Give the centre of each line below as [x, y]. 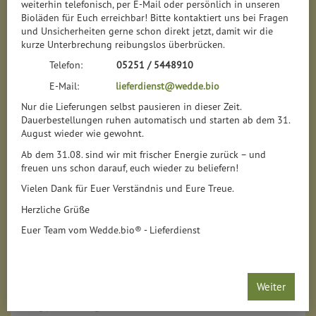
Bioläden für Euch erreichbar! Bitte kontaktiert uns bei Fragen [155, 17]
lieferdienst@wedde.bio [168, 86]
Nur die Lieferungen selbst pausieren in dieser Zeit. [131, 107]
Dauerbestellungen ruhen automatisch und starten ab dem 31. [156, 120]
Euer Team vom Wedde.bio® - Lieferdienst [111, 230]
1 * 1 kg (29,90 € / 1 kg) [59, 307]
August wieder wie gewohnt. [83, 134]
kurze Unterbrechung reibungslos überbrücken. [123, 44]
